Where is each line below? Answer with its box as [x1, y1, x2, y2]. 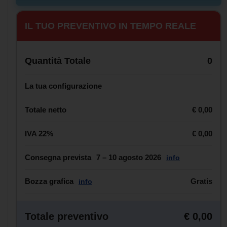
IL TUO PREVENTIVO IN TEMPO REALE [25, 20, 196, 31]
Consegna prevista [25, 153, 93, 162]
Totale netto [25, 105, 66, 114]
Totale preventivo [25, 210, 108, 222]
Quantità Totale [25, 55, 91, 66]
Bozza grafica [25, 176, 75, 185]
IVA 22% [25, 129, 53, 138]
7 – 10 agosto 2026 [96, 153, 161, 162]
